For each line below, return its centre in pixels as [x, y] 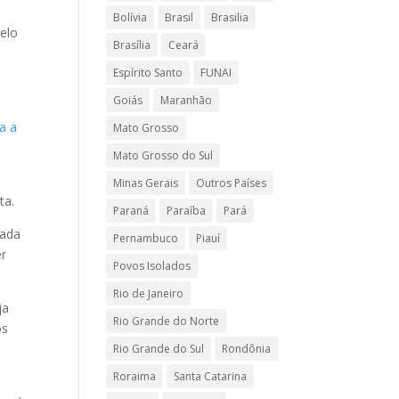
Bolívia [130, 17]
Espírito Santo [148, 73]
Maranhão [187, 100]
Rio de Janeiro [149, 293]
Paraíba [187, 211]
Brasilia [230, 17]
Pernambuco [146, 238]
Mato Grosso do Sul [163, 155]
